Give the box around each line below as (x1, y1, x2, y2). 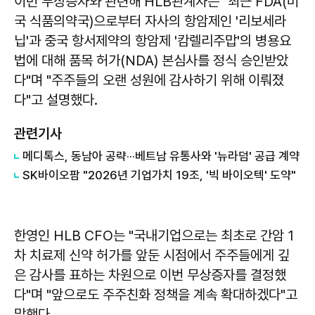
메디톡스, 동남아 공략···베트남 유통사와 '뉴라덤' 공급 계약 (22, 148, 300, 163)
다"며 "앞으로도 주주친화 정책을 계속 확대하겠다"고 (14, 285, 297, 303)
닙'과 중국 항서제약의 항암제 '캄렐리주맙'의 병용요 (14, 32, 291, 49)
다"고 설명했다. (14, 91, 98, 108)
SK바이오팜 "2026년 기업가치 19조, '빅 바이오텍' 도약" (22, 167, 296, 182)
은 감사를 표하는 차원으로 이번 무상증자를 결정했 (14, 266, 286, 283)
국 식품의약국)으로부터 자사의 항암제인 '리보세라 (14, 12, 286, 30)
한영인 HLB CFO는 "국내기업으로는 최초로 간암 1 (14, 226, 294, 244)
